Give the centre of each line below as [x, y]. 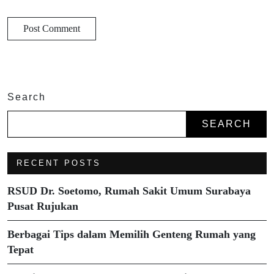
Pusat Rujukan [43, 206]
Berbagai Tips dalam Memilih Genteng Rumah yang [131, 234]
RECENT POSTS [59, 163]
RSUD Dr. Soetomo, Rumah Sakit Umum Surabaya [129, 191]
